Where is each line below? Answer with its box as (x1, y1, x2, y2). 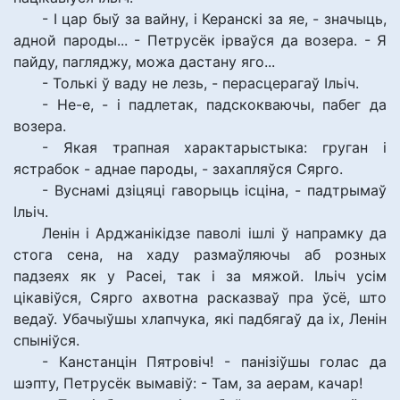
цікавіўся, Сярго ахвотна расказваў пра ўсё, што (13, 288, 387, 306)
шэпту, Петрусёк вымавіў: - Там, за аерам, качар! (13, 374, 362, 392)
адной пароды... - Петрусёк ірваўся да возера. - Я (13, 31, 387, 49)
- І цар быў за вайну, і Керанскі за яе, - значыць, (42, 10, 387, 28)
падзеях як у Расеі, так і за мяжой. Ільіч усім (13, 267, 387, 285)
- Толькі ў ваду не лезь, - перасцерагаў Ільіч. (42, 74, 359, 92)
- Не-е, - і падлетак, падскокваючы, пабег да (42, 96, 387, 113)
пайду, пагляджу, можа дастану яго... (13, 53, 275, 71)
